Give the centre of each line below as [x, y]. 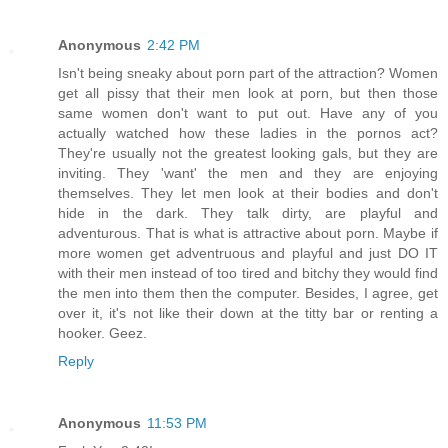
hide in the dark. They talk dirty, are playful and [248, 212]
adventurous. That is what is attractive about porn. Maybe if [248, 232]
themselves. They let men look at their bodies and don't [248, 192]
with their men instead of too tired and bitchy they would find [248, 272]
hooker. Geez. [102, 332]
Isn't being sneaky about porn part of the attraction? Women [248, 72]
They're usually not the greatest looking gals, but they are [248, 152]
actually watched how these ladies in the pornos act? [248, 132]
